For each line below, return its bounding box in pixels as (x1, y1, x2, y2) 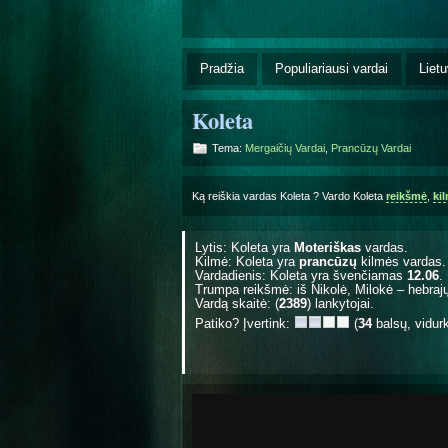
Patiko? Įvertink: (195, 315, 294, 331)
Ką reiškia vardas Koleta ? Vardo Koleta (192, 189, 386, 202)
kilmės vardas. (357, 253, 446, 269)
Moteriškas (294, 239, 361, 255)
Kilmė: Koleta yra (195, 253, 299, 269)
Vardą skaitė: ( (195, 295, 279, 311)
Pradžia (200, 60, 244, 76)
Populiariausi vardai (275, 60, 388, 76)
